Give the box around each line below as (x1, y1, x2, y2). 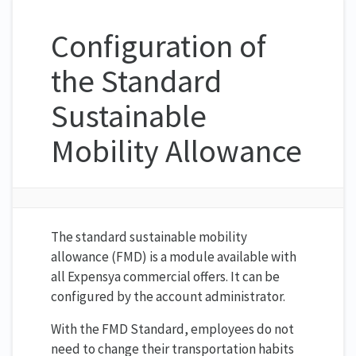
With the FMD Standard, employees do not (51, 319, 294, 338)
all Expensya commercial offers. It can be (51, 267, 280, 285)
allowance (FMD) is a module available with (51, 247, 296, 265)
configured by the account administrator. (51, 287, 285, 305)
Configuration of (51, 25, 266, 66)
